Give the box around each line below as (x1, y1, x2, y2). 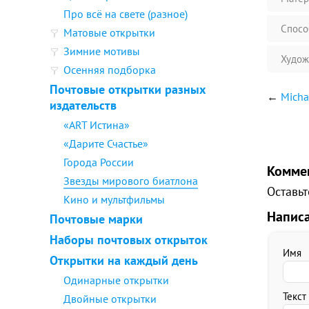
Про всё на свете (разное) (63, 7, 188, 21)
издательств (50, 97, 117, 113)
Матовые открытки (63, 26, 155, 39)
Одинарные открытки (63, 273, 169, 287)
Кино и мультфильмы (63, 192, 165, 206)
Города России (63, 155, 134, 169)
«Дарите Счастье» (63, 137, 148, 150)
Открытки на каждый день (50, 252, 198, 268)
